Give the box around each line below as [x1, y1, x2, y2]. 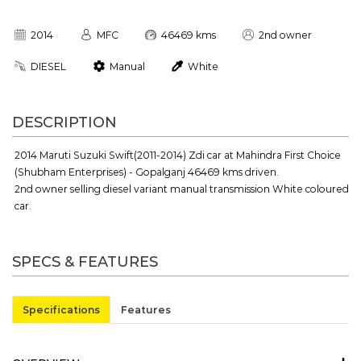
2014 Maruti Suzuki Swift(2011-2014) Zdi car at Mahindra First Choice [15, 148, 342, 161]
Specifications [23, 303, 101, 316]
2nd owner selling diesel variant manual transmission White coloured [15, 182, 350, 195]
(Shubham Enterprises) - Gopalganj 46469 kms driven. [15, 165, 280, 178]
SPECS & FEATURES [12, 252, 158, 271]
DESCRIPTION [12, 113, 117, 131]
